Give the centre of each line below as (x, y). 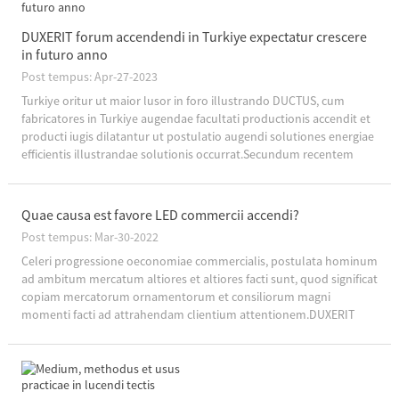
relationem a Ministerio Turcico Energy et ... (134, 171)
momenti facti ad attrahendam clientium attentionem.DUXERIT (187, 314)
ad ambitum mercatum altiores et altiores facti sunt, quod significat (199, 278)
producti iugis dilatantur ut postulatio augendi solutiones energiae (197, 136)
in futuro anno (64, 54)
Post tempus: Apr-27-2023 (89, 76)
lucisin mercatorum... (77, 332)
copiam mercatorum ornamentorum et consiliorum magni (175, 296)
